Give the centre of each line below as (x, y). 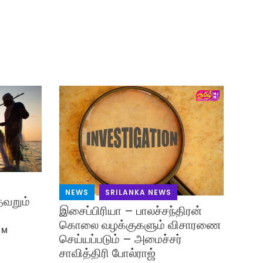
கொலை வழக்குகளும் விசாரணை (140, 225)
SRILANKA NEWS (138, 193)
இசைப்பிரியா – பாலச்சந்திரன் (130, 211)
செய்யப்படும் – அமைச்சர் (120, 239)
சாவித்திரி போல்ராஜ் (107, 253)
